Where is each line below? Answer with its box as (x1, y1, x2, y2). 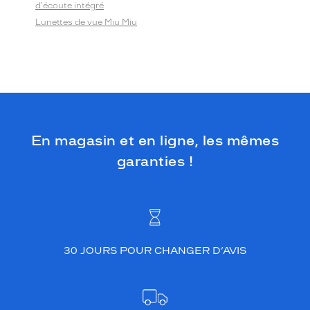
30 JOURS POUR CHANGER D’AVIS (64, 245, 246, 257)
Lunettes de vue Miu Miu (35, 17, 137, 27)
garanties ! (116, 153, 194, 170)
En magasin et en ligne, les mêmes (30, 132, 280, 149)
